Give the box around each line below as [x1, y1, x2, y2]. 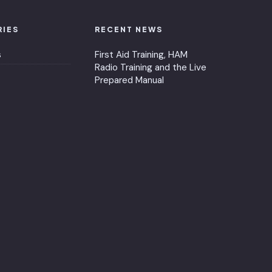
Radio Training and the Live [95, 61, 206, 73]
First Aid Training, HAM [95, 48, 188, 61]
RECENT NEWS [95, 24, 163, 34]
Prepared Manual [95, 73, 164, 86]
